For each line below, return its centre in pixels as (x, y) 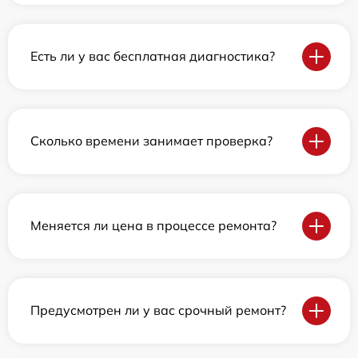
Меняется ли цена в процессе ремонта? (153, 226)
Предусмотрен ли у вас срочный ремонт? (158, 310)
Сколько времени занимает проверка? (151, 141)
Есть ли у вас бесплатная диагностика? (153, 56)
